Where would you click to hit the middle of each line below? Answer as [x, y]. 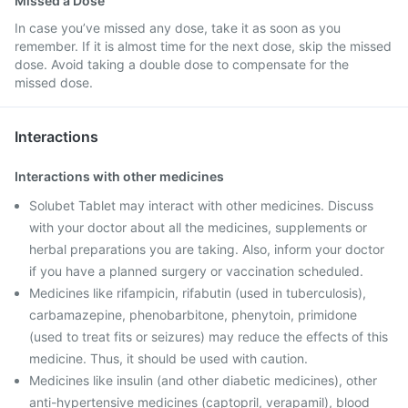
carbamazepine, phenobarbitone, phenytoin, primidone [193, 315]
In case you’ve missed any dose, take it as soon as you [178, 28]
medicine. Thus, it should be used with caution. [168, 358]
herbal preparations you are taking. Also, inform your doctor [207, 249]
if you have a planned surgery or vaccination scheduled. [196, 271]
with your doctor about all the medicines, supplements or [198, 227]
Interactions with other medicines [119, 176]
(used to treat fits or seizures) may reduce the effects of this [209, 337]
